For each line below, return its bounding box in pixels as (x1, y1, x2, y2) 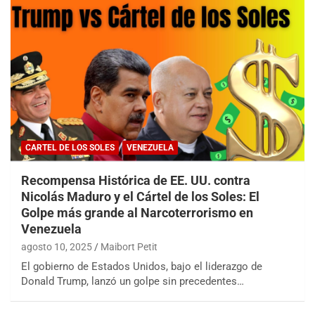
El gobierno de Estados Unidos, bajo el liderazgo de (21, 259, 262, 273)
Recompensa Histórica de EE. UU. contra (21, 172, 250, 188)
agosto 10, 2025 (21, 240, 92, 252)
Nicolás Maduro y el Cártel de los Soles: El (21, 188, 259, 204)
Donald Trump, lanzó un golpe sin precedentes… (21, 274, 244, 288)
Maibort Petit (101, 240, 157, 252)
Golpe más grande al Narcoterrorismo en (21, 205, 253, 220)
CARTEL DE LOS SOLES (25, 142, 115, 153)
